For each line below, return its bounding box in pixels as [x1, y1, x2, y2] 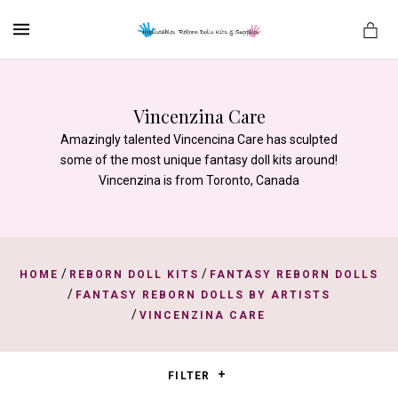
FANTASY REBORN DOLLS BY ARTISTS [75, 289, 330, 301]
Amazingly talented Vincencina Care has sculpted [60, 132, 338, 147]
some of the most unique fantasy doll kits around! [60, 153, 338, 167]
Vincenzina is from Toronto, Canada [99, 173, 299, 187]
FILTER [168, 370, 214, 382]
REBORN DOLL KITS [68, 268, 199, 281]
